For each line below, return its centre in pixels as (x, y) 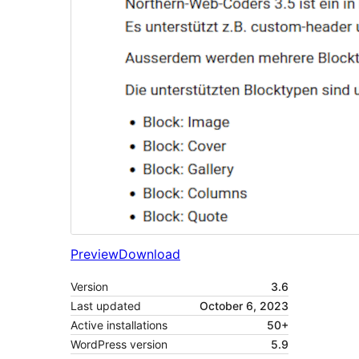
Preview (95, 254)
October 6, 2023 (244, 306)
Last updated (106, 306)
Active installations (119, 325)
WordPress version (119, 345)
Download (149, 254)
